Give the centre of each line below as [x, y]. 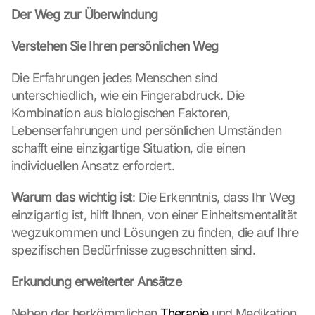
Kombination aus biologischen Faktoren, [121, 113]
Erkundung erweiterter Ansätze [97, 282]
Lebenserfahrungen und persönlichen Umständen [147, 130]
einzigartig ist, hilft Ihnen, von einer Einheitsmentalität [154, 215]
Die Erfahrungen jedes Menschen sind [115, 78]
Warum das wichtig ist [72, 197]
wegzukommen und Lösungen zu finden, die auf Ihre [155, 232]
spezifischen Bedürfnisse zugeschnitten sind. [134, 250]
